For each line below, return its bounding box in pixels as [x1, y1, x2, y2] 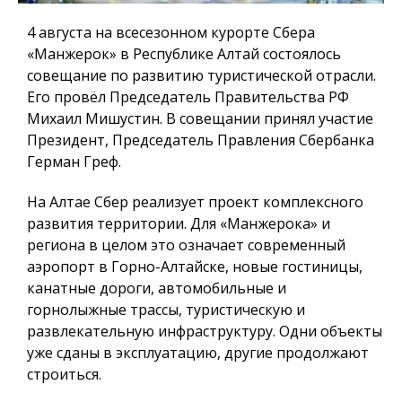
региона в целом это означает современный [27, 235, 345, 256]
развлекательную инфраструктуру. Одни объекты [27, 321, 382, 342]
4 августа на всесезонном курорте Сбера [27, 22, 315, 43]
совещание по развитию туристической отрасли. [27, 66, 376, 86]
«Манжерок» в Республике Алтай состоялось [27, 44, 341, 65]
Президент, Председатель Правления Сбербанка [27, 130, 374, 151]
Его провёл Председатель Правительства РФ [27, 87, 349, 108]
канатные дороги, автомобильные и [27, 278, 286, 299]
